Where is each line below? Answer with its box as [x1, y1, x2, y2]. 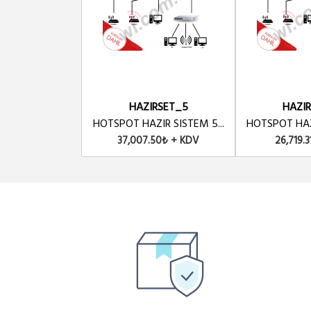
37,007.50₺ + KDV [117, 133, 199, 149]
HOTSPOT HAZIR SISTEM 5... [92, 115, 224, 133]
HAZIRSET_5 [128, 99, 188, 117]
